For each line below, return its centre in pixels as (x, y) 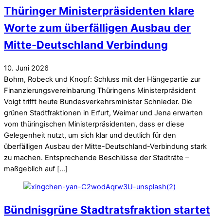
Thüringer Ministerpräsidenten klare (99, 11)
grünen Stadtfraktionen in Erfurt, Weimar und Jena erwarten (103, 113)
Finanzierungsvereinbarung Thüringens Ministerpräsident (100, 90)
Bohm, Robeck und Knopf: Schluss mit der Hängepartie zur (102, 79)
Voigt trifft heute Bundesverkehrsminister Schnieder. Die (98, 101)
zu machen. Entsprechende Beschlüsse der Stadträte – (96, 157)
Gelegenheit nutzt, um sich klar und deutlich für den (90, 135)
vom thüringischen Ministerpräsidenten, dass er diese (94, 124)
